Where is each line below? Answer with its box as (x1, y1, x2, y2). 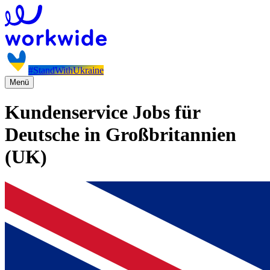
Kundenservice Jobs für (5, 101, 200, 124)
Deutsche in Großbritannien (5, 124, 236, 146)
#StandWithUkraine (28, 65, 104, 75)
